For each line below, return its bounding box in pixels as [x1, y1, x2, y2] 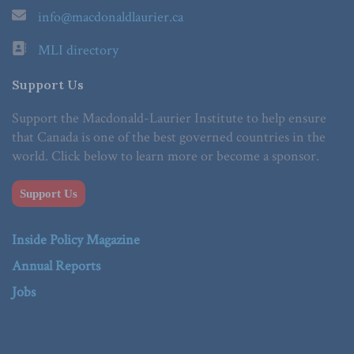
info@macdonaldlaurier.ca [38, 8, 183, 27]
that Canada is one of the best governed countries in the [12, 128, 326, 147]
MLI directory [38, 41, 119, 60]
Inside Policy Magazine [12, 231, 140, 250]
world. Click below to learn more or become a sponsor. [12, 147, 319, 166]
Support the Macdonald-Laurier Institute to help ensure [12, 109, 326, 128]
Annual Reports [12, 257, 100, 276]
